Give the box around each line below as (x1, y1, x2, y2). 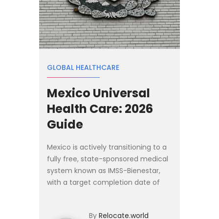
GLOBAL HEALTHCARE (47, 63, 119, 73)
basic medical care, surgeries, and (47, 201, 163, 211)
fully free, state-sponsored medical (47, 154, 168, 164)
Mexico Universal (47, 85, 150, 102)
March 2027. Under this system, (47, 189, 153, 199)
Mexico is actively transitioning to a (47, 142, 167, 153)
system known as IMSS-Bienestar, (47, 166, 160, 176)
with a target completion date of (47, 177, 160, 188)
